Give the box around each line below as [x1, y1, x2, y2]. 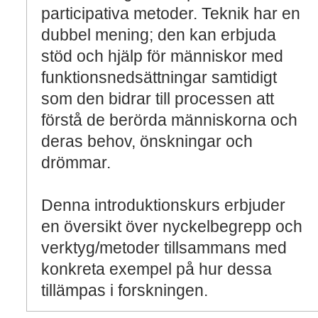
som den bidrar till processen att [41, 89, 274, 108]
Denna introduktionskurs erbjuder [41, 196, 285, 214]
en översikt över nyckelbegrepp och [41, 217, 302, 236]
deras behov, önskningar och [41, 132, 253, 150]
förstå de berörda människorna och [41, 111, 297, 129]
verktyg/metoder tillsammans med [41, 238, 287, 257]
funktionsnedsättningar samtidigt [41, 68, 277, 87]
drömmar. [41, 153, 111, 172]
